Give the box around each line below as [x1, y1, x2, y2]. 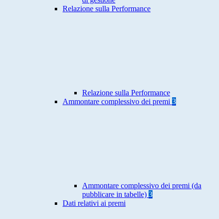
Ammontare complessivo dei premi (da [82, 181, 201, 190]
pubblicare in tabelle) [82, 190, 149, 199]
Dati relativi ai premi [63, 199, 126, 208]
